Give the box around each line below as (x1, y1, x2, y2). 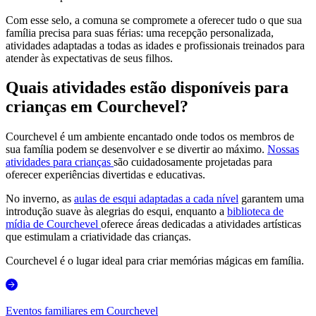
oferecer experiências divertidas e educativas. (6, 169, 205, 181)
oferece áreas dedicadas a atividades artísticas (101, 218, 301, 231)
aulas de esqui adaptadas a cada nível (74, 193, 238, 205)
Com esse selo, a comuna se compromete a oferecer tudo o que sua (6, 13, 302, 26)
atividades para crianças (6, 156, 114, 169)
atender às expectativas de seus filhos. (6, 51, 173, 64)
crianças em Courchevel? (6, 97, 188, 116)
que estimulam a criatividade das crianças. (6, 231, 191, 243)
